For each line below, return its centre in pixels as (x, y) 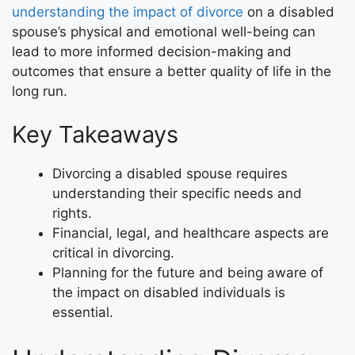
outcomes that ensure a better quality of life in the (172, 71)
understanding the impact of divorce (128, 11)
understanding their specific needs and (177, 193)
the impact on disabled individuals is (169, 292)
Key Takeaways (95, 134)
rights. (72, 213)
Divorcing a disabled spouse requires (170, 174)
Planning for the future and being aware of (188, 273)
